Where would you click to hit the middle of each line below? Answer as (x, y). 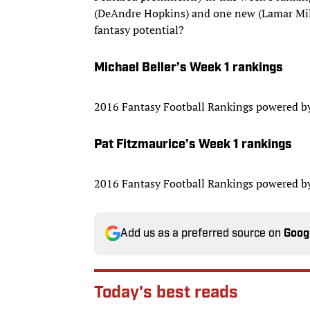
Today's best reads (166, 293)
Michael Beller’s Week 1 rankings (189, 68)
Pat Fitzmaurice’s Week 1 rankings (193, 145)
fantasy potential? (139, 29)
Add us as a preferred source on (202, 234)
